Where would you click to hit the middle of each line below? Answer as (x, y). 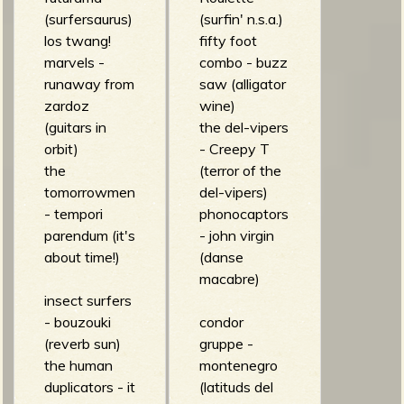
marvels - (74, 62)
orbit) (61, 148)
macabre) (229, 278)
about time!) (82, 257)
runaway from (89, 83)
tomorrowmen (89, 192)
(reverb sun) (82, 343)
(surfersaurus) (88, 18)
